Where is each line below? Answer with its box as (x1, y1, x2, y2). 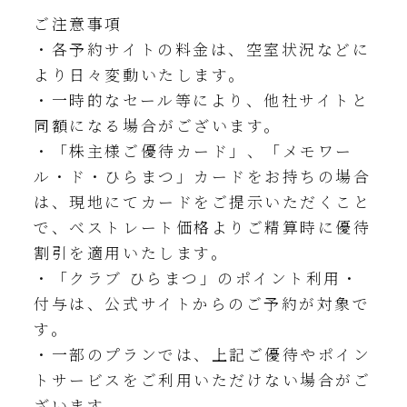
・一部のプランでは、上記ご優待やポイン (34, 342, 372, 365)
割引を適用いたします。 (34, 241, 234, 263)
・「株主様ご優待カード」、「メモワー (34, 139, 354, 162)
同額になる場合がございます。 (34, 114, 288, 136)
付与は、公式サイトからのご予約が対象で (34, 292, 371, 314)
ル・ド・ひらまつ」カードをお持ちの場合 (34, 164, 372, 187)
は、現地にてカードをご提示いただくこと (34, 190, 372, 213)
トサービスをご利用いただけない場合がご (34, 368, 372, 391)
